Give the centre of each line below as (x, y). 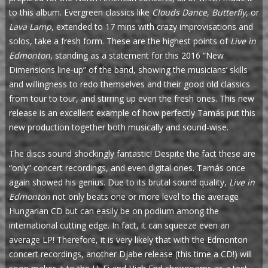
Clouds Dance (179, 13)
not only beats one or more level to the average (144, 197)
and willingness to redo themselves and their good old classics (130, 84)
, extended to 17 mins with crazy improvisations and (152, 27)
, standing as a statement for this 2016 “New (137, 56)
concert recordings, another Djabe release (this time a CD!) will (130, 254)
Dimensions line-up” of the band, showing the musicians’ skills (128, 70)
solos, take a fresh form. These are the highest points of (120, 41)
